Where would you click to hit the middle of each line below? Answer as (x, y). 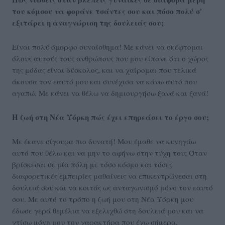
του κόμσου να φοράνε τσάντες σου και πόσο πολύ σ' (107, 11)
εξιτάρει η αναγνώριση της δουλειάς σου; (88, 22)
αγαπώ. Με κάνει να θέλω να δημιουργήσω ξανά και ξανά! (110, 93)
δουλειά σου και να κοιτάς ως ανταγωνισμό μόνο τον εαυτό (113, 187)
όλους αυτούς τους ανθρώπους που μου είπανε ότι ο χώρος (110, 58)
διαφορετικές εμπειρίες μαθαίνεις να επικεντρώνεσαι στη (109, 176)
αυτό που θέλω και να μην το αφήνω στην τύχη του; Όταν (109, 152)
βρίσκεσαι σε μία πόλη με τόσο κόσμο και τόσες (92, 164)
